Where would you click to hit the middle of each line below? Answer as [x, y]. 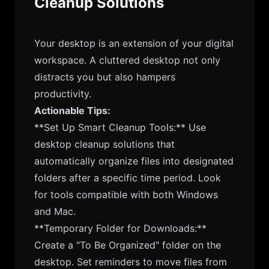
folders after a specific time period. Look [128, 178]
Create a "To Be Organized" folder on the [128, 245]
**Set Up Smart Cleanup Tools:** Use [120, 127]
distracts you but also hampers [105, 77]
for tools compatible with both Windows [126, 195]
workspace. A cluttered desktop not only [127, 60]
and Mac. [55, 211]
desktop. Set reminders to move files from [131, 262]
